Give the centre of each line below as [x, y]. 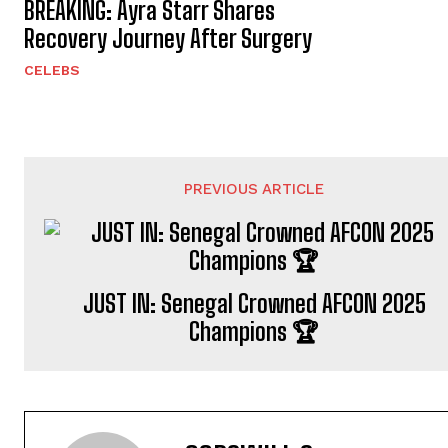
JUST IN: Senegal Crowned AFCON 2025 [254, 303]
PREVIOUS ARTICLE [254, 189]
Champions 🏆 [254, 331]
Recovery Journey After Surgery [168, 38]
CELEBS [52, 70]
